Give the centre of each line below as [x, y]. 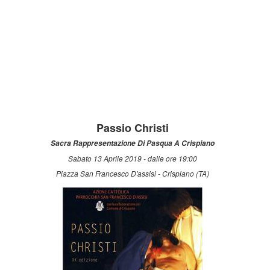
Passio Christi [133, 128]
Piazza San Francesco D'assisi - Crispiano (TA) [133, 174]
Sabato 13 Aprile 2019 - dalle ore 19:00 [133, 159]
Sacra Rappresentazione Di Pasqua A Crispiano [133, 143]
